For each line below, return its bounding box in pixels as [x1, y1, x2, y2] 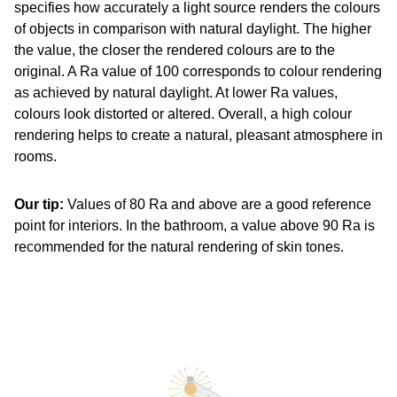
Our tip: [14, 197, 64, 212]
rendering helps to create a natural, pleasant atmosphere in [14, 128, 383, 143]
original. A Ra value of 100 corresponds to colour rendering [14, 64, 382, 79]
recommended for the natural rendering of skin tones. [14, 239, 344, 254]
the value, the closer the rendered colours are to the [14, 43, 335, 58]
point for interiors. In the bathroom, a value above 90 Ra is [14, 218, 375, 233]
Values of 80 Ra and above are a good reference [64, 197, 371, 212]
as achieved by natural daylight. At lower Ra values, [14, 85, 338, 100]
